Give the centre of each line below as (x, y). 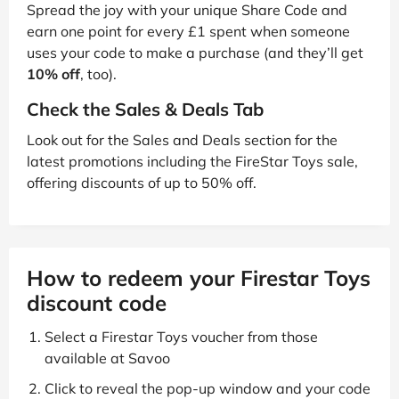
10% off (53, 73)
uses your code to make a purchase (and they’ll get (195, 52)
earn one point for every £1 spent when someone (188, 31)
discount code (97, 302)
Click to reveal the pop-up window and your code (208, 388)
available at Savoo (107, 358)
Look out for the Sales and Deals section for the (182, 139)
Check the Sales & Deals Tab (145, 109)
